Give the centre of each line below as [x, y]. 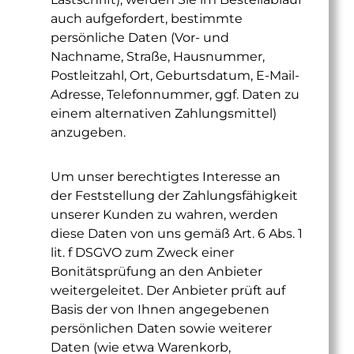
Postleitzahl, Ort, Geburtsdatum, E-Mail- [175, 75]
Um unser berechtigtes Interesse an [166, 177]
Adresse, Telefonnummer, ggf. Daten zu [175, 94]
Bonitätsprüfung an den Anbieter [156, 271]
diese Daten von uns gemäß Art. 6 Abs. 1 [177, 233]
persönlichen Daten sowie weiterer [161, 328]
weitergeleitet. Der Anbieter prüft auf [168, 290]
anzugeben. [88, 132]
